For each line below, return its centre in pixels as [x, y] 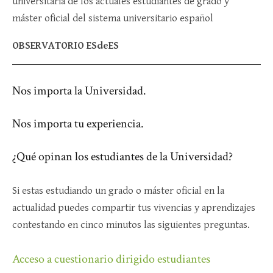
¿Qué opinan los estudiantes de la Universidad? [122, 157]
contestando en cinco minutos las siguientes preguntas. [131, 225]
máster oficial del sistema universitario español [113, 18]
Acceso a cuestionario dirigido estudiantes [111, 259]
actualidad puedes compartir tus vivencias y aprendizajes [134, 208]
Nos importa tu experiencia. [78, 124]
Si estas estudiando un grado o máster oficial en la [118, 191]
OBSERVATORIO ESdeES [66, 46]
